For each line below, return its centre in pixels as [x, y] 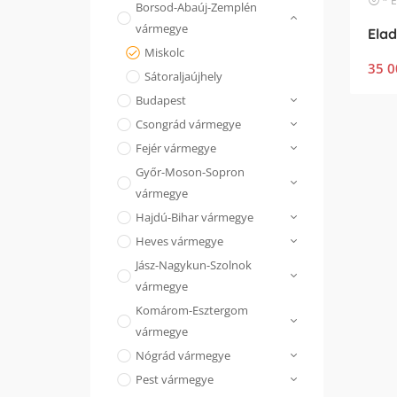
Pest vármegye [175, 379]
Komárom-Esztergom [192, 310]
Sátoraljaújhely [183, 76]
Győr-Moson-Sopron [190, 172]
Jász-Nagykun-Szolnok [194, 265]
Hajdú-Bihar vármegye [195, 217]
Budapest [161, 100]
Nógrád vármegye [183, 355]
